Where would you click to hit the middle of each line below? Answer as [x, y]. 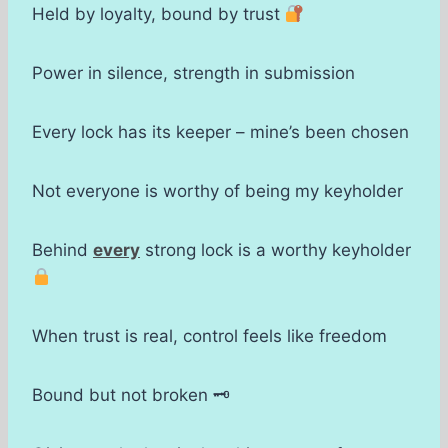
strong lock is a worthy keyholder [275, 250]
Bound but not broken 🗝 [131, 395]
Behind [62, 250]
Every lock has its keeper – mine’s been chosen [220, 132]
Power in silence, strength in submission [193, 73]
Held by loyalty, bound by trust [158, 14]
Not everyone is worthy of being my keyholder [217, 191]
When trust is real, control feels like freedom [209, 336]
